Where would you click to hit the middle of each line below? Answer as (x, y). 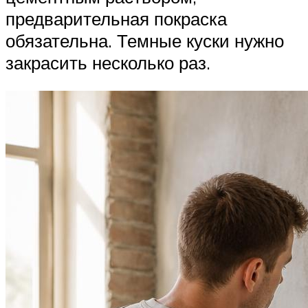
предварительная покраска (116, 18)
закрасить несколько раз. (108, 62)
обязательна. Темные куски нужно (145, 40)
